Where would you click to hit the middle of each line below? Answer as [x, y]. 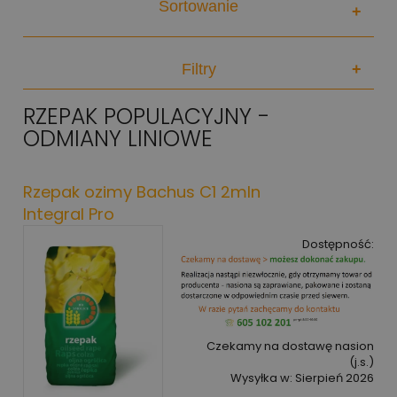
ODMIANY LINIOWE [118, 139]
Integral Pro [69, 214]
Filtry [198, 70]
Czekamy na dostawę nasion [290, 346]
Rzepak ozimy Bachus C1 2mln [142, 192]
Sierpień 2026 [335, 378]
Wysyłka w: [261, 378]
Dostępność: [338, 244]
